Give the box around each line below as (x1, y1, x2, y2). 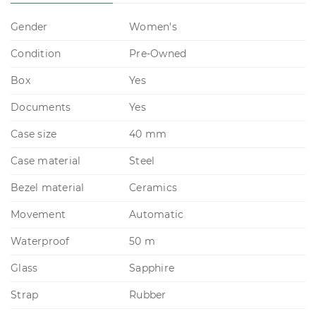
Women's (129, 20, 177, 33)
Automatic (129, 207, 184, 221)
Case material (11, 154, 81, 167)
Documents (11, 100, 71, 114)
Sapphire (129, 261, 174, 274)
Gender (11, 20, 48, 33)
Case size (11, 127, 57, 140)
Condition (11, 47, 61, 60)
